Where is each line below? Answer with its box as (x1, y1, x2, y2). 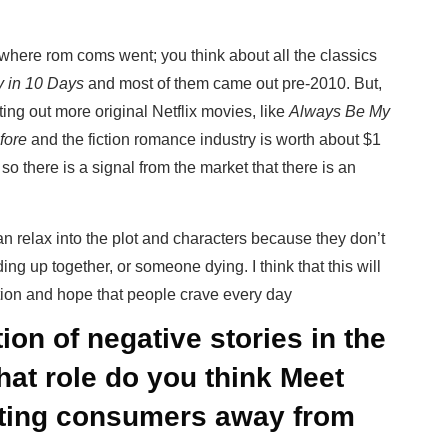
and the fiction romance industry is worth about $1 (27, 131, 381, 149)
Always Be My (289, 103, 390, 121)
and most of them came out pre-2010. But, (84, 75, 382, 93)
